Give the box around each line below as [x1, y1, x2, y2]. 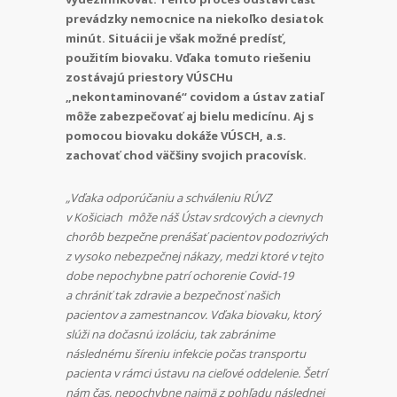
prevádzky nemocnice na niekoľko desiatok [66, 10, 323, 27]
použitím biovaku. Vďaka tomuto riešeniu [66, 49, 311, 66]
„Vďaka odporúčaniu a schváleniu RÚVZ [66, 189, 271, 206]
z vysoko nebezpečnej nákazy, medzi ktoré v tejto [66, 247, 323, 264]
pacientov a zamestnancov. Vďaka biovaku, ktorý [66, 306, 321, 323]
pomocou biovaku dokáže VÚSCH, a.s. [66, 127, 286, 144]
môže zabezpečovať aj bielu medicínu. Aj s [66, 107, 314, 124]
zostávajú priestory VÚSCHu [66, 68, 233, 85]
